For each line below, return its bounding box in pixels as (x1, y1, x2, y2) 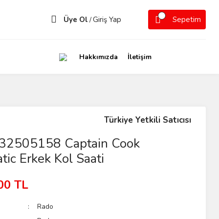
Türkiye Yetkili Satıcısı (104, 114, 191, 126)
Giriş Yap (93, 15, 121, 24)
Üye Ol (64, 15, 88, 24)
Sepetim (173, 15, 201, 24)
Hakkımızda (79, 52, 118, 62)
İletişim (128, 52, 152, 62)
